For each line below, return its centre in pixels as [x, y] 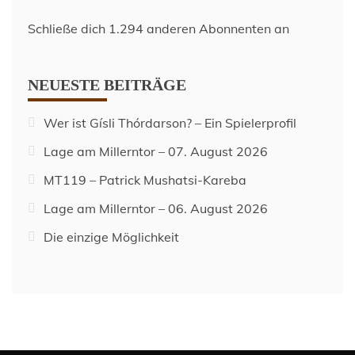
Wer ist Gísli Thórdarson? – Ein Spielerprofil [170, 123]
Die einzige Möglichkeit [111, 237]
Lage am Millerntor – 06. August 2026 [156, 208]
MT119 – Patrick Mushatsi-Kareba [145, 180]
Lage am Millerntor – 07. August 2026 [156, 151]
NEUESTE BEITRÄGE [107, 85]
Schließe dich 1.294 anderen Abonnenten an [158, 29]
